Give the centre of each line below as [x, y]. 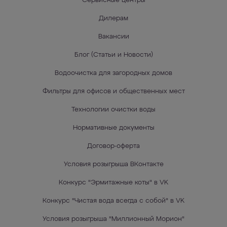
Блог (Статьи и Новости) [113, 55]
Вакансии [113, 37]
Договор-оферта [113, 146]
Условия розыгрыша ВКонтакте [113, 164]
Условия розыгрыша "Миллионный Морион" [113, 219]
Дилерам [113, 18]
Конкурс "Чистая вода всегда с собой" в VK [113, 201]
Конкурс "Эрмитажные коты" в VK [113, 183]
